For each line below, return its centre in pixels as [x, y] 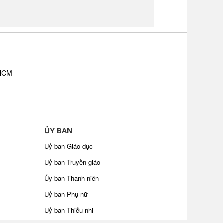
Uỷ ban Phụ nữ [66, 194]
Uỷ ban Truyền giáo [72, 162]
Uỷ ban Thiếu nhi [68, 210]
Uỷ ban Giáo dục [68, 146]
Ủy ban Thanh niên [71, 178]
